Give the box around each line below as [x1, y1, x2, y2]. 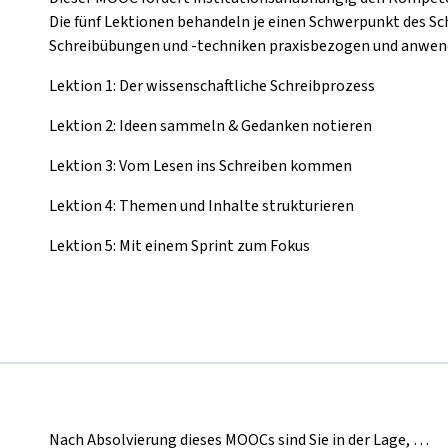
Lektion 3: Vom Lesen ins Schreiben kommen [49, 155, 352, 177]
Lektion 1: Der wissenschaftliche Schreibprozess [49, 75, 375, 97]
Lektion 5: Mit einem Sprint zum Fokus [49, 235, 310, 257]
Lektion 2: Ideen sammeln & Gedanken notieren [49, 115, 372, 137]
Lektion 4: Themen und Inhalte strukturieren [49, 195, 354, 217]
